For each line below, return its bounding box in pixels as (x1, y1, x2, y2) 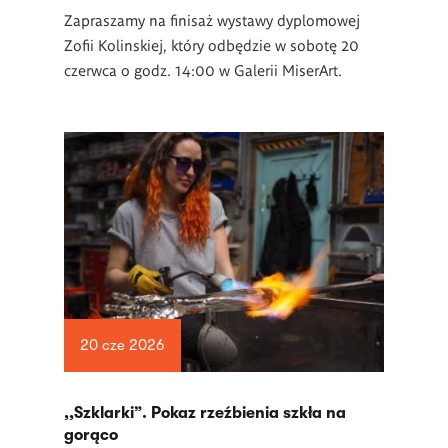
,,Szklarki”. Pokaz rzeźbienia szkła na (64, 404, 346, 422)
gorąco (64, 426, 118, 444)
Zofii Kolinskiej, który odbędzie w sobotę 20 (64, 35, 359, 54)
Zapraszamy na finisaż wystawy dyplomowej (64, 10, 360, 29)
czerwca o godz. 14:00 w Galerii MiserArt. (64, 60, 342, 79)
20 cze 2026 (79, 336, 165, 355)
